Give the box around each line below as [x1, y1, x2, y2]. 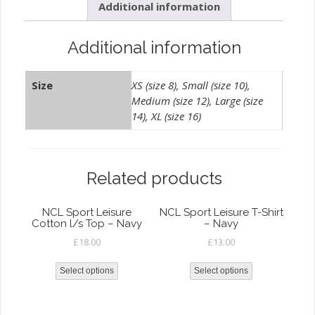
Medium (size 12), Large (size [131, 94, 263, 108]
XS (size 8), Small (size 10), [131, 78, 250, 93]
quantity [25, 34, 71, 49]
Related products [86, 167, 222, 188]
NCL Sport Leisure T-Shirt [159, 206, 283, 219]
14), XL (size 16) [131, 109, 201, 124]
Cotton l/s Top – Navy [31, 217, 142, 231]
